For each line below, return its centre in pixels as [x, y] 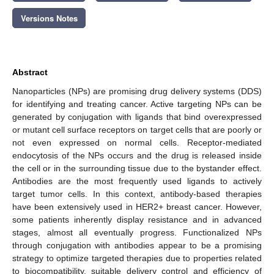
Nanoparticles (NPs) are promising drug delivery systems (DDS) [137, 91]
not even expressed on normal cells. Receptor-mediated [137, 142]
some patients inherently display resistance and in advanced [137, 219]
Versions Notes [49, 18]
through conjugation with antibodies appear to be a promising [137, 245]
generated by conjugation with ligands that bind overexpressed [137, 117]
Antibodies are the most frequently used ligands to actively [137, 181]
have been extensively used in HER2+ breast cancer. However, [137, 206]
